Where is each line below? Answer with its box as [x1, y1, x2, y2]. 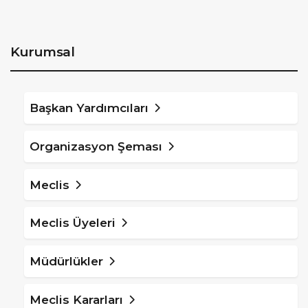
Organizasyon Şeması [29, 139, 162, 153]
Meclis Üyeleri [29, 216, 115, 230]
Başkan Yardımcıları [29, 100, 148, 115]
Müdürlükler [29, 254, 103, 269]
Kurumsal [10, 43, 74, 60]
